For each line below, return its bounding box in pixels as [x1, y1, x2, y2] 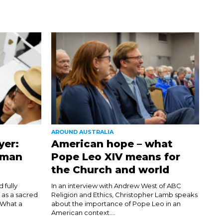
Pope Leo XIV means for [51, 151, 180, 163]
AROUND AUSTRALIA [51, 128, 113, 136]
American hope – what [51, 138, 173, 150]
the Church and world [51, 164, 172, 176]
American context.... [51, 209, 115, 217]
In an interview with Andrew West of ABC [51, 182, 181, 190]
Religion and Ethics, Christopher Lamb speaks [51, 191, 198, 199]
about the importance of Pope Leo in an [51, 200, 181, 208]
